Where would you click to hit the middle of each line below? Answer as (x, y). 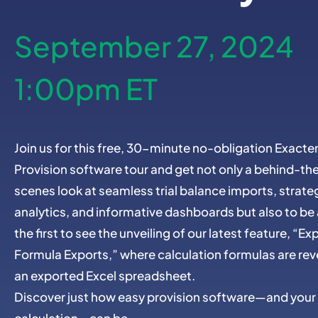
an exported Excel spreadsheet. (105, 275)
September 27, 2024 (154, 44)
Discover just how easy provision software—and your (165, 296)
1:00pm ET (86, 87)
